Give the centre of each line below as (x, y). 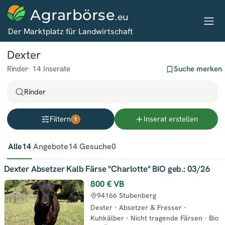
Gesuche (95, 146)
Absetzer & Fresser (150, 207)
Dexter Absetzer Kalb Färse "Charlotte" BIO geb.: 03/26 (107, 169)
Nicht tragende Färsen (166, 218)
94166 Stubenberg (127, 195)
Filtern (60, 119)
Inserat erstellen (171, 119)
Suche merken (198, 69)
